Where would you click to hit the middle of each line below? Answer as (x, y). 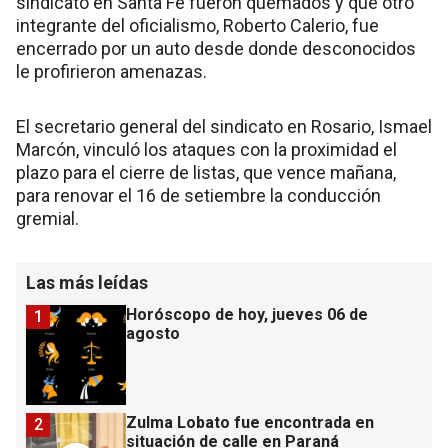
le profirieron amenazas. (111, 71)
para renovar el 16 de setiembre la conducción (198, 195)
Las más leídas (87, 282)
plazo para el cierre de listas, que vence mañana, (206, 172)
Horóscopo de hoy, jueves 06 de (247, 314)
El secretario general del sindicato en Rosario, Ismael (224, 126)
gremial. (47, 218)
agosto (153, 333)
